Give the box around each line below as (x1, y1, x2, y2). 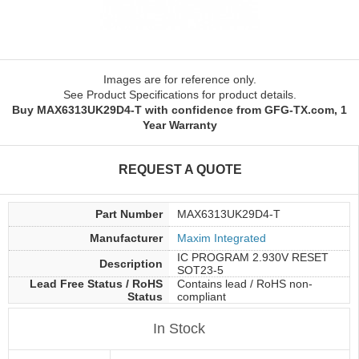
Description (99, 257, 163, 270)
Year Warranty (142, 119, 217, 131)
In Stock (153, 320, 205, 337)
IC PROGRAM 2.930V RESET (177, 251, 329, 264)
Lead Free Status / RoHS (30, 277, 163, 290)
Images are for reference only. (103, 73, 256, 86)
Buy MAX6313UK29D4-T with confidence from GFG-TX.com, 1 (12, 103, 347, 116)
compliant (177, 290, 226, 303)
